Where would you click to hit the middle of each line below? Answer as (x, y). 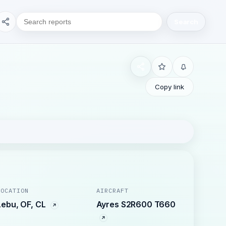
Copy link (169, 87)
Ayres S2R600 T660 (136, 204)
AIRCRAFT (112, 190)
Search (186, 22)
